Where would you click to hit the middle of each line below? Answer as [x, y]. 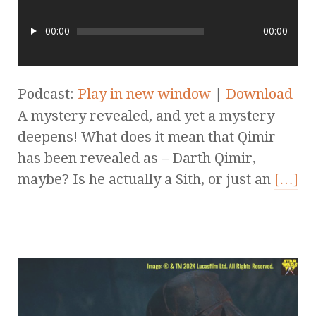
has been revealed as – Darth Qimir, [137, 158]
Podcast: [48, 93]
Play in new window [144, 93]
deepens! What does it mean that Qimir [147, 136]
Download [259, 93]
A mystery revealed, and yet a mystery [146, 115]
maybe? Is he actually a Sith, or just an [146, 179]
